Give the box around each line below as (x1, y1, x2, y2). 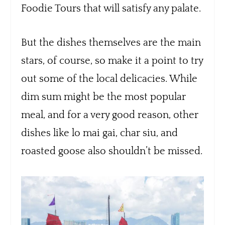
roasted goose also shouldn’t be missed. (21, 145, 203, 157)
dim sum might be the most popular (21, 91, 186, 102)
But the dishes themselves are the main (21, 37, 201, 48)
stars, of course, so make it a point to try (21, 55, 203, 66)
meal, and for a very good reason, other (21, 109, 199, 121)
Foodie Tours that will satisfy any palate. (21, 3, 201, 14)
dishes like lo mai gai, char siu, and (21, 127, 178, 139)
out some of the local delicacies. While (21, 73, 198, 84)
